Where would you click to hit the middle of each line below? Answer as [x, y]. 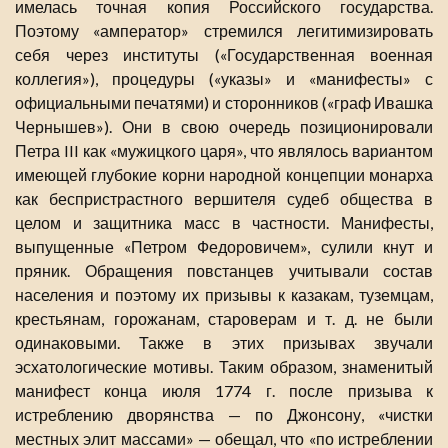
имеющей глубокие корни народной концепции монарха [224, 175]
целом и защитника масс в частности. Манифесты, [224, 223]
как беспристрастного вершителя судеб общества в [224, 199]
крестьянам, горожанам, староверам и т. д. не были [224, 319]
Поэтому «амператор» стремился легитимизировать [224, 31]
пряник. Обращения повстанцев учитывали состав [224, 271]
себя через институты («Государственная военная [224, 55]
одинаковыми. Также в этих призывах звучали [224, 343]
